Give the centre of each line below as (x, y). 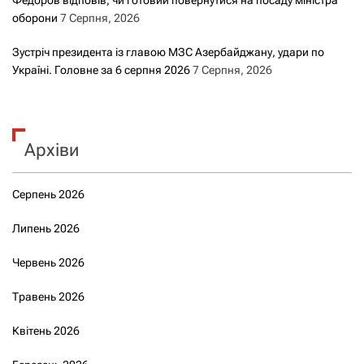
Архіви (52, 149)
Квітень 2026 (46, 330)
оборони (35, 17)
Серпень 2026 (48, 194)
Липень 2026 (46, 228)
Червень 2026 (48, 262)
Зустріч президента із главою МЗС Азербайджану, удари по (168, 52)
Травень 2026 (48, 296)
